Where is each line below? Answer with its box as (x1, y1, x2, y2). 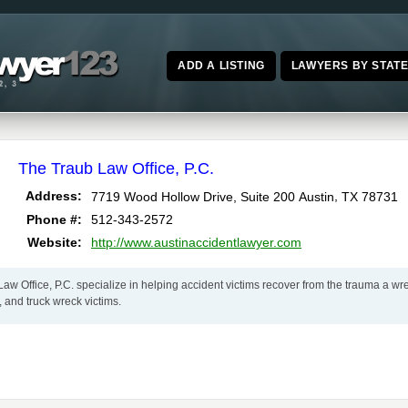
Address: (25, 189, 82, 204)
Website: (27, 235, 82, 250)
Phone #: (26, 212, 82, 228)
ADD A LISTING (177, 59, 265, 72)
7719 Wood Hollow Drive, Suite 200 (91, 189, 295, 204)
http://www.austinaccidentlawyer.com (91, 235, 301, 250)
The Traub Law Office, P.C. (18, 159, 214, 178)
